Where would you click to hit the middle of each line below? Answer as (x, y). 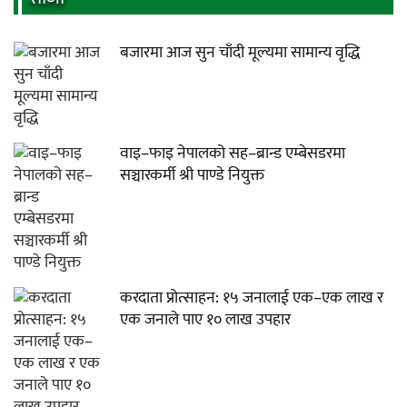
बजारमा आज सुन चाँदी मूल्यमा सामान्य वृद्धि (240, 52)
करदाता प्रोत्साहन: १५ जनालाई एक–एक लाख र (252, 298)
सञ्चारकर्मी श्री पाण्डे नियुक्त (193, 175)
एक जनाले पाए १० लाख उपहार (206, 319)
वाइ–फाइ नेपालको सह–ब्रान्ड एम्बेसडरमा (233, 153)
